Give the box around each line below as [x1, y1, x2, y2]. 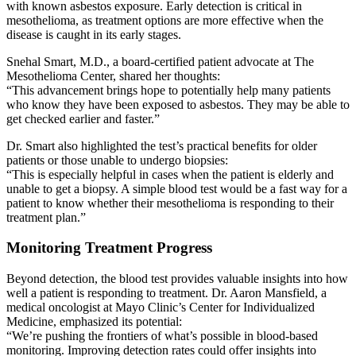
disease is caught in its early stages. [6, 27, 181, 41]
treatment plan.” [6, 210, 86, 224]
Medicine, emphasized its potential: [6, 315, 182, 329]
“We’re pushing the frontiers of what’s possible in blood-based [6, 329, 318, 343]
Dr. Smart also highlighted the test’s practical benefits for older [6, 138, 317, 153]
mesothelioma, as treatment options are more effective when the [6, 13, 323, 27]
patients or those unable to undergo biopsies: [6, 153, 228, 167]
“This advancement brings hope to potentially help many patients [6, 83, 331, 97]
